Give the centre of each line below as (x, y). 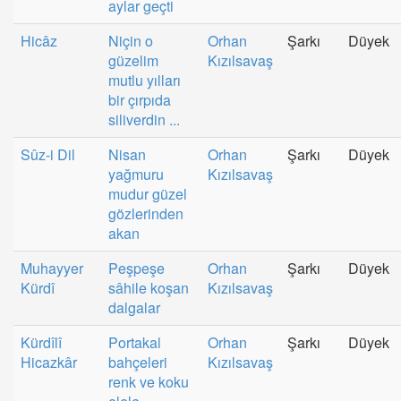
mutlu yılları (145, 80)
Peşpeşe (137, 268)
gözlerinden (146, 213)
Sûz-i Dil (48, 154)
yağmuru (136, 174)
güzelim (133, 60)
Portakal (135, 342)
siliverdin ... (144, 119)
